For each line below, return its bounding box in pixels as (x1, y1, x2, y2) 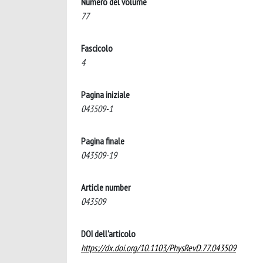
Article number (81, 181, 130, 193)
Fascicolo (81, 42, 113, 54)
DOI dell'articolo (81, 228, 136, 240)
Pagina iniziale (81, 89, 130, 100)
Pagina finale (81, 135, 124, 147)
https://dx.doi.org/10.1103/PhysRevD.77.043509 (81, 242, 236, 254)
